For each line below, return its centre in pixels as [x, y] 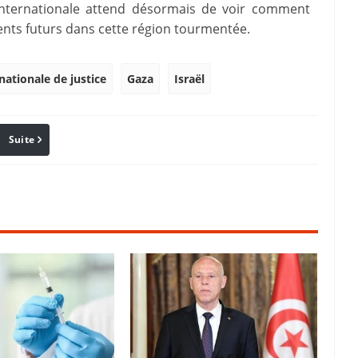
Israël [189, 79]
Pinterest [48, 140]
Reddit [126, 140]
